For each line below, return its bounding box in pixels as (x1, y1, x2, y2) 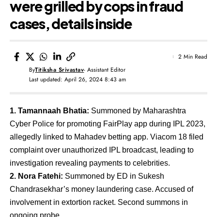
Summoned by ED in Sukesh (63, 171, 164, 180)
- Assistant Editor (84, 65, 126, 74)
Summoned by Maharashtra (89, 106, 186, 115)
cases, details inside (10, 15, 132, 32)
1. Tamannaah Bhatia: (10, 106, 89, 115)
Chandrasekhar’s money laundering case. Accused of (10, 185, 193, 193)
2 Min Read (178, 52, 207, 61)
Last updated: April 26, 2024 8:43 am (29, 75, 126, 84)
